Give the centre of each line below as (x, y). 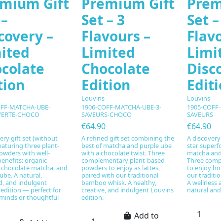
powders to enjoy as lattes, (120, 167)
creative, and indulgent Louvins (127, 190)
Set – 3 (103, 19)
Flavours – (116, 36)
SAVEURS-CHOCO (106, 115)
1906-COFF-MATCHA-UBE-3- (121, 107)
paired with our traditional (120, 175)
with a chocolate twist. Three (123, 153)
